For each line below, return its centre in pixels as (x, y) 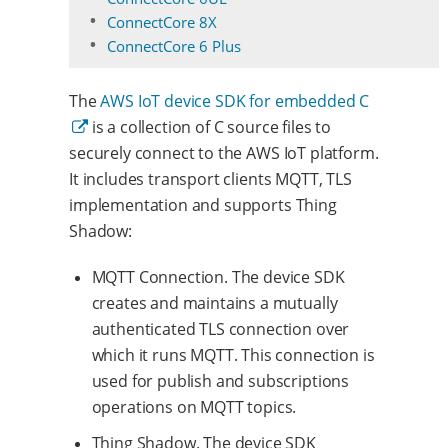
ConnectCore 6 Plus (174, 45)
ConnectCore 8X (162, 21)
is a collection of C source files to (209, 126)
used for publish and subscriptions (220, 380)
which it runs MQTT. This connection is (233, 354)
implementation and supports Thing (203, 204)
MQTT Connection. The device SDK (218, 276)
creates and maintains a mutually (214, 302)
